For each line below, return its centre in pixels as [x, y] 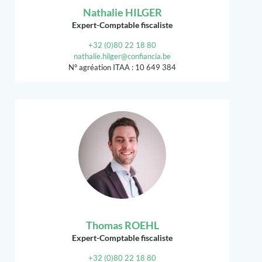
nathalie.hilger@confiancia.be [122, 56]
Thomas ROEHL [122, 225]
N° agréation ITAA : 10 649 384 [122, 68]
